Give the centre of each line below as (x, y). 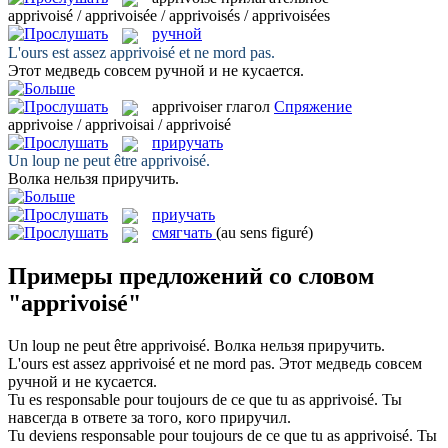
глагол (248, 106)
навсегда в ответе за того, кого (114, 417)
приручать (187, 142)
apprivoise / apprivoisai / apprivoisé (119, 124)
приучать (183, 215)
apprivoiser (187, 106)
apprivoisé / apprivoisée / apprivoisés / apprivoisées (169, 16)
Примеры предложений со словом (191, 275)
